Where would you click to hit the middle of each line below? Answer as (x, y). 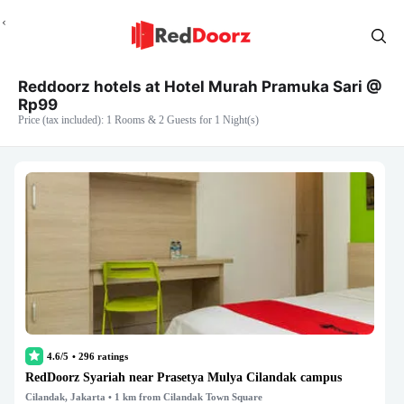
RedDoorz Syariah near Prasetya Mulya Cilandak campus (184, 377)
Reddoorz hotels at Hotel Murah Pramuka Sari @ (200, 87)
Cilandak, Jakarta (65, 397)
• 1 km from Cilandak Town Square (184, 397)
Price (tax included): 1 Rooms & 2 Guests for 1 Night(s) (138, 120)
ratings (111, 356)
